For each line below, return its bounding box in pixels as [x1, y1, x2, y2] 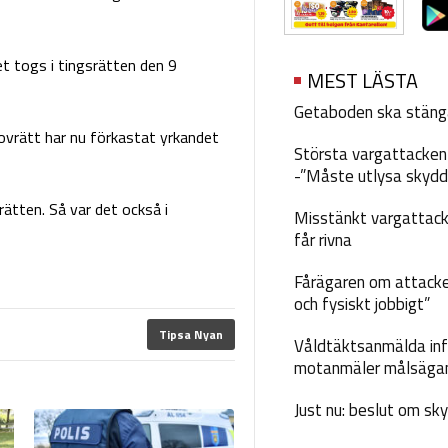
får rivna [293, 227, 352, 254]
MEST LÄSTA [306, 65, 418, 97]
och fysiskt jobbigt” [293, 291, 430, 318]
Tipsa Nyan [158, 325, 223, 345]
